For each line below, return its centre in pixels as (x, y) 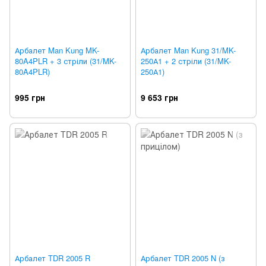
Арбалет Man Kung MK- (57, 50)
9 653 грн (159, 98)
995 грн (30, 98)
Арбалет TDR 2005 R (53, 258)
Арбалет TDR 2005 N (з (183, 258)
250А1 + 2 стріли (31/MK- (186, 61)
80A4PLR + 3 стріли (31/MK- (66, 61)
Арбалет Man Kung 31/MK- (188, 50)
